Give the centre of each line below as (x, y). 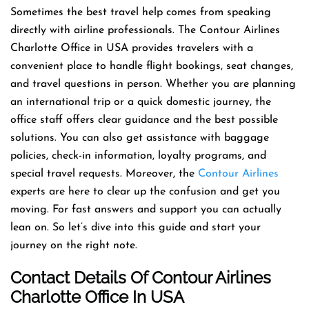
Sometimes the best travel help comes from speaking (141, 12)
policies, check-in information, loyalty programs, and (138, 156)
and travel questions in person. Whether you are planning (153, 84)
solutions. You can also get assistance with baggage (140, 138)
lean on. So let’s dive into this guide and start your (136, 227)
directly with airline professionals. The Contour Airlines (145, 30)
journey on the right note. (74, 245)
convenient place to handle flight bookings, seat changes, (152, 66)
